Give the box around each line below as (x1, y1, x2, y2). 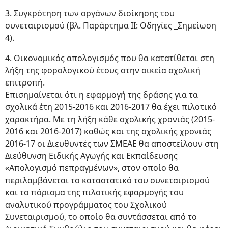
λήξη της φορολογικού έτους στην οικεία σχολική (5, 65, 201, 76)
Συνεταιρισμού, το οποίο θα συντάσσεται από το (5, 211, 197, 222)
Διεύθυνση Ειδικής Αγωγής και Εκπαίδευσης (5, 150, 178, 161)
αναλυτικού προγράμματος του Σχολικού (5, 199, 167, 210)
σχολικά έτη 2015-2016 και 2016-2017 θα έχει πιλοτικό (5, 101, 217, 112)
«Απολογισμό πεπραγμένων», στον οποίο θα (5, 162, 179, 174)
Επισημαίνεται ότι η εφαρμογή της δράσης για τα (5, 89, 198, 100)
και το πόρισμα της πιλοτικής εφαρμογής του (5, 187, 184, 198)
